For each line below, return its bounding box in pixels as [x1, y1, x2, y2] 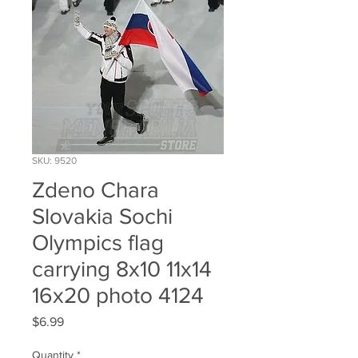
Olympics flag [32, 230, 164, 256]
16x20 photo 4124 [32, 283, 204, 308]
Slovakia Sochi [32, 204, 173, 229]
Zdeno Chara [32, 177, 159, 203]
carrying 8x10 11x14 [32, 257, 212, 282]
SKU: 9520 [32, 155, 77, 167]
